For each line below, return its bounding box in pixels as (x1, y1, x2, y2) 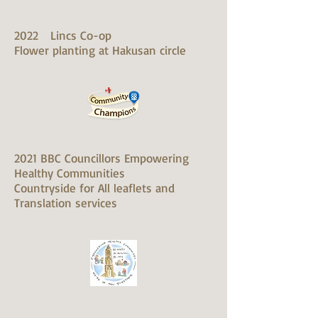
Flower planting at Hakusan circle (14, 43, 186, 57)
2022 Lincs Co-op (14, 28, 111, 43)
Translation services (14, 195, 117, 210)
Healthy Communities (14, 165, 125, 180)
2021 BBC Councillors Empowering (14, 150, 189, 165)
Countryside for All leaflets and (14, 180, 175, 195)
